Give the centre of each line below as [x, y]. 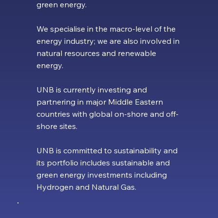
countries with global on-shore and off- [107, 114]
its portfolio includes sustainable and [103, 163]
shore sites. [57, 126]
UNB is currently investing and [91, 90]
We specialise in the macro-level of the [106, 29]
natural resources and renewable [96, 53]
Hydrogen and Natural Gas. [88, 187]
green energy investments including [101, 175]
